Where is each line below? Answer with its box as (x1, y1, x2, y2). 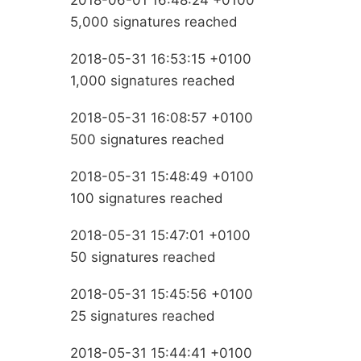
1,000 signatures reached (70, 73, 235, 89)
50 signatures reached (70, 249, 216, 266)
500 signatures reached (70, 131, 225, 148)
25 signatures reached (70, 308, 215, 325)
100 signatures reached (70, 190, 223, 207)
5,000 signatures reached (70, 14, 238, 31)
